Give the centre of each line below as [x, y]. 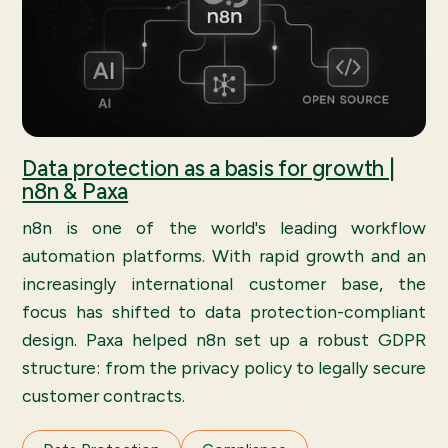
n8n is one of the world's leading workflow [224, 227]
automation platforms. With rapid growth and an [224, 255]
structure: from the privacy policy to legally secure [224, 367]
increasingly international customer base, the [224, 283]
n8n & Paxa [75, 191]
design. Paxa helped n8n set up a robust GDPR [224, 339]
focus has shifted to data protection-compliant [224, 311]
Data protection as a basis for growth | [208, 168]
